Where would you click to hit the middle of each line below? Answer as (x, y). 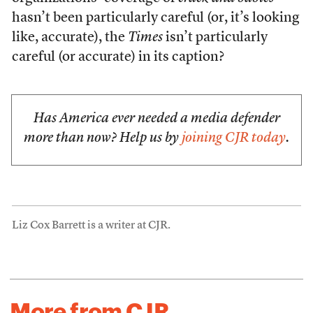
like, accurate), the (70, 38)
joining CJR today (234, 138)
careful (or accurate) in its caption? (118, 57)
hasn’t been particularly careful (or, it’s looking (155, 18)
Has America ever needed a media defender (156, 119)
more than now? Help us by (103, 138)
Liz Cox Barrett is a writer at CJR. (91, 226)
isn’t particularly (215, 38)
